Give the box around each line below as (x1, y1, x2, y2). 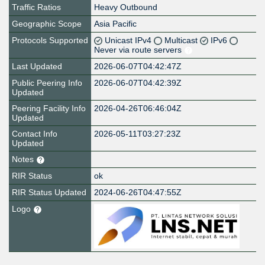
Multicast (164, 35, 201, 46)
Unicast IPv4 (105, 35, 154, 46)
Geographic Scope (12, 19, 82, 29)
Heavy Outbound (94, 2, 158, 12)
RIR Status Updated (12, 188, 86, 198)
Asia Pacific (94, 19, 137, 29)
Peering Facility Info (12, 104, 86, 114)
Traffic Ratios (12, 2, 61, 12)
